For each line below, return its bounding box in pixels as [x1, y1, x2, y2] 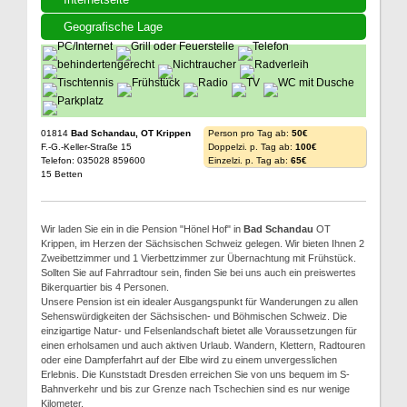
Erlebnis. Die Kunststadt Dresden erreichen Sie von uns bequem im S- [41, 369, 350, 380]
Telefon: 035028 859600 [41, 155, 145, 165]
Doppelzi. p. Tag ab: [208, 142, 295, 152]
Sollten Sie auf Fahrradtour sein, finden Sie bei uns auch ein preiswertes [41, 267, 356, 278]
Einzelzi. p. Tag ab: [208, 155, 291, 165]
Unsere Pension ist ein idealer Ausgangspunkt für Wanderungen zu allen [41, 296, 358, 307]
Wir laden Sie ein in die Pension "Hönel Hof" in [41, 223, 243, 234]
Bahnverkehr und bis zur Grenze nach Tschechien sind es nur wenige [41, 383, 350, 394]
